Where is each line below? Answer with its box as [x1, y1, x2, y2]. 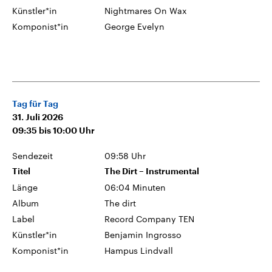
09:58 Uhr [104, 150, 146, 161]
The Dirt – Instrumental [104, 166, 200, 175]
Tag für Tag [12, 99, 58, 108]
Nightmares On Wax [104, 5, 188, 16]
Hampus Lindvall [104, 245, 174, 256]
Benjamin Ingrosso [104, 229, 182, 240]
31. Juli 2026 [12, 112, 63, 121]
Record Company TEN [104, 213, 195, 224]
